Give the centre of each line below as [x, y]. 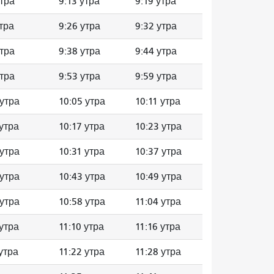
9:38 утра [80, 51]
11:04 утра [158, 202]
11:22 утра [82, 252]
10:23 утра [158, 126]
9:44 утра [156, 51]
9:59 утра [156, 76]
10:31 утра [82, 151]
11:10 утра [81, 227]
